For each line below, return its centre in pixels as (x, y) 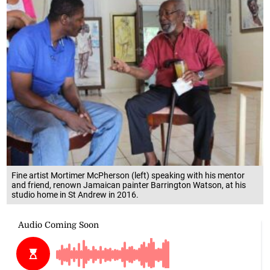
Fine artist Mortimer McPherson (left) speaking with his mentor (128, 176)
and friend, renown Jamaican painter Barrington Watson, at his (129, 185)
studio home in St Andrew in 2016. (75, 195)
